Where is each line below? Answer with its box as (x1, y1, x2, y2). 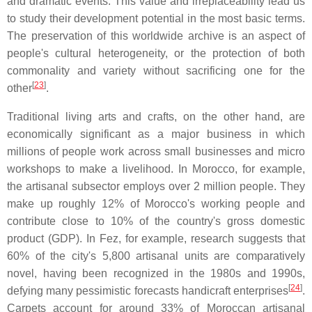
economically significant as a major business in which (7, 128, 305, 141)
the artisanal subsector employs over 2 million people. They (7, 180, 305, 193)
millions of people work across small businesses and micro (7, 146, 305, 158)
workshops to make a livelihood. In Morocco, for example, (7, 163, 305, 175)
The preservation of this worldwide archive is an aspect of (7, 30, 305, 42)
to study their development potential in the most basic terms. (7, 13, 305, 25)
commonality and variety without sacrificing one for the (7, 65, 305, 77)
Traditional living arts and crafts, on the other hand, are (7, 111, 305, 123)
